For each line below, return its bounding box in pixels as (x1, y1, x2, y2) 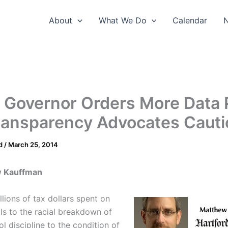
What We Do (98, 15, 147, 25)
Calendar (173, 15, 208, 25)
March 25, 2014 (8, 140, 58, 149)
